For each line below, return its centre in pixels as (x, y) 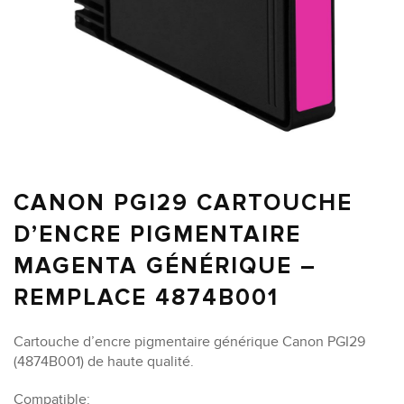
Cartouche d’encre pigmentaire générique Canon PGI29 (189, 342)
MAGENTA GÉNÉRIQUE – (165, 266)
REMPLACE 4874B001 (146, 298)
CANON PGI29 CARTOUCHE (183, 203)
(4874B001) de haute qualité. (104, 362)
